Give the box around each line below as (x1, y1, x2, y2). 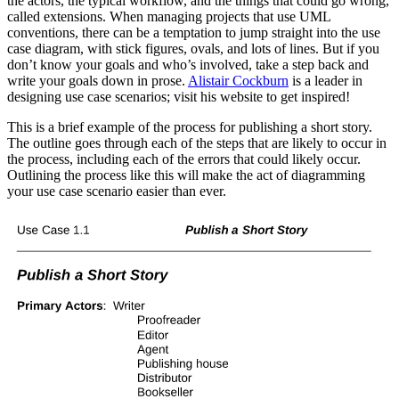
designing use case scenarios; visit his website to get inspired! (7, 88, 350, 104)
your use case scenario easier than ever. (7, 183, 226, 199)
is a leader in (289, 72, 362, 88)
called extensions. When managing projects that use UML (7, 8, 330, 24)
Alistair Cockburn (188, 72, 289, 88)
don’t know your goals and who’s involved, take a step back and (7, 56, 369, 72)
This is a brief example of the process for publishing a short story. (7, 118, 372, 134)
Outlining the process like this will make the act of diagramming (7, 167, 365, 183)
